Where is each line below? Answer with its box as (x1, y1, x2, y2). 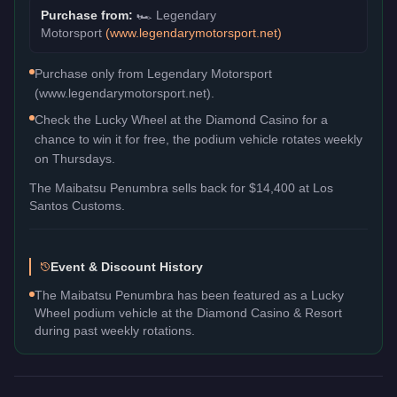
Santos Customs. (29, 198, 125, 213)
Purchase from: (41, 7, 136, 22)
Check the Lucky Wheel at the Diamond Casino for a (35, 112, 328, 127)
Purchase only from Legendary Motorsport (35, 66, 272, 81)
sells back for (168, 180, 249, 195)
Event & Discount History (51, 259, 203, 274)
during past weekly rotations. (35, 323, 195, 338)
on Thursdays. (35, 151, 115, 166)
